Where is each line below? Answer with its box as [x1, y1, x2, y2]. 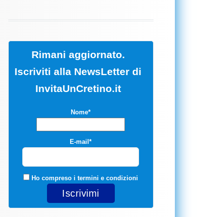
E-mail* [70, 138, 92, 145]
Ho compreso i [30, 174, 77, 182]
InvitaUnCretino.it [35, 83, 121, 94]
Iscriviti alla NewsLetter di [15, 66, 142, 77]
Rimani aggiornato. [31, 49, 125, 60]
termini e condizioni [77, 174, 138, 182]
